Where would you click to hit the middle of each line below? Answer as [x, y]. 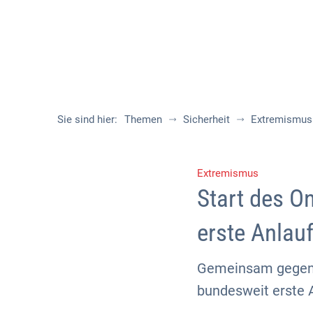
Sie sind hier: [87, 119]
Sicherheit [206, 119]
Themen [143, 119]
